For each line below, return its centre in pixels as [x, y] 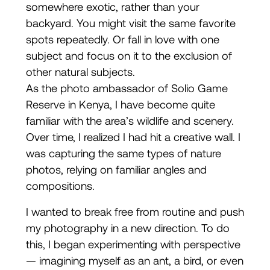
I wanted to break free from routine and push [135, 212]
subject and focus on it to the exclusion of [129, 55]
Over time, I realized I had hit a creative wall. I [133, 137]
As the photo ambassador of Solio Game [127, 88]
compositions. [60, 186]
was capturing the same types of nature [123, 153]
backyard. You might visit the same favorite [130, 23]
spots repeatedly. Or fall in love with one [122, 39]
